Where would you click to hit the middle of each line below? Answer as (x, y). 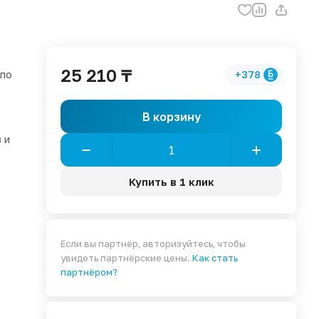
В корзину (171, 116)
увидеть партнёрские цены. (127, 258)
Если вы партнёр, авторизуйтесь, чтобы (153, 244)
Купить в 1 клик (171, 181)
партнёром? (89, 272)
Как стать (215, 258)
